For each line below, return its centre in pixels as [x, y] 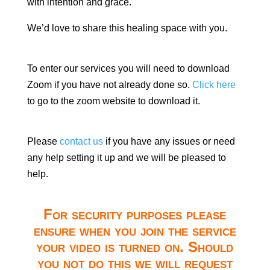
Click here [214, 85]
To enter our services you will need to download [128, 68]
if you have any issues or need [169, 141]
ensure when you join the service [135, 231]
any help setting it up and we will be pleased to [126, 158]
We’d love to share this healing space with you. [127, 28]
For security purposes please [135, 214]
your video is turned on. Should [135, 247]
